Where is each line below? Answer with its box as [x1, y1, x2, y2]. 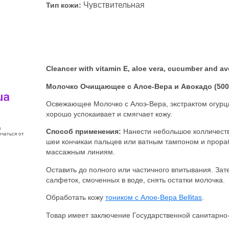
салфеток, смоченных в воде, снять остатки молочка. [46, 175, 225, 184]
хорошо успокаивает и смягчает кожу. [46, 109, 172, 118]
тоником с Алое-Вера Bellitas [105, 193, 202, 202]
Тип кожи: [46, 1, 81, 9]
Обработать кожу [46, 193, 105, 202]
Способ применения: [46, 127, 121, 136]
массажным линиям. [46, 148, 115, 156]
